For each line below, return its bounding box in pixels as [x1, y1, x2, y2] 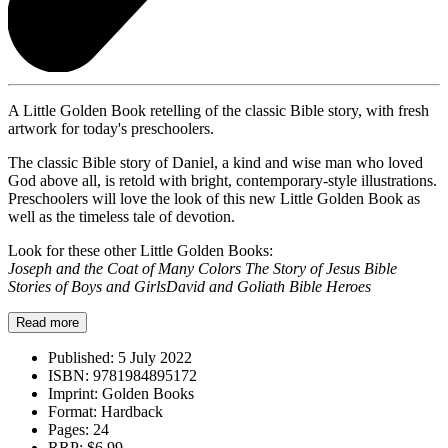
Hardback [97, 402, 163, 420]
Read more [16, 314, 79, 330]
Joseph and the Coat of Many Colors [8, 259, 241, 277]
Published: [48, 348, 114, 366]
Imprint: [48, 384, 98, 402]
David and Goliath [166, 277, 285, 295]
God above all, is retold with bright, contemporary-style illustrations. [8, 171, 437, 189]
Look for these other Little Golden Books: [8, 241, 273, 259]
